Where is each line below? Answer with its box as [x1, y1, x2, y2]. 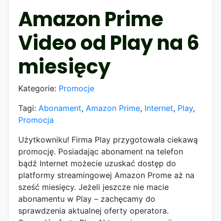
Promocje [59, 83, 94, 93]
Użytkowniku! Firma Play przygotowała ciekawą [18, 134, 198, 145]
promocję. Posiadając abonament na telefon [18, 146, 183, 156]
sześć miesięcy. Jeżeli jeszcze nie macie [18, 182, 169, 192]
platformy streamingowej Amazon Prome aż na [18, 170, 194, 180]
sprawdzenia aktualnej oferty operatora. [18, 205, 169, 216]
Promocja [18, 114, 54, 125]
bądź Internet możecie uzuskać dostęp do [18, 158, 176, 168]
